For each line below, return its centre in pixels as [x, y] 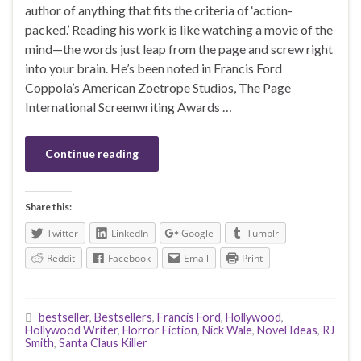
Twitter [62, 234]
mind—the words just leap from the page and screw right [179, 49]
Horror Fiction [160, 330]
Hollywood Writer [71, 330]
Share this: [48, 207]
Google [197, 234]
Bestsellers [123, 317]
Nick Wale [227, 330]
